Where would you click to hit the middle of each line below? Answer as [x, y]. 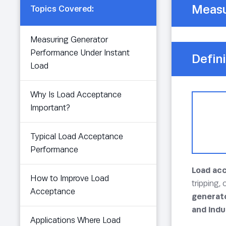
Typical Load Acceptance [77, 136]
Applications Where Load [75, 220]
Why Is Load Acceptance [76, 94]
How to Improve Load [70, 178]
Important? [50, 107]
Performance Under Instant [80, 52]
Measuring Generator [69, 39]
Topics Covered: [62, 9]
